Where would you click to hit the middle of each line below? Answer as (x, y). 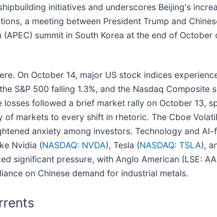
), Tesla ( (123, 145)
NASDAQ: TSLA (170, 145)
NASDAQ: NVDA (74, 145)
